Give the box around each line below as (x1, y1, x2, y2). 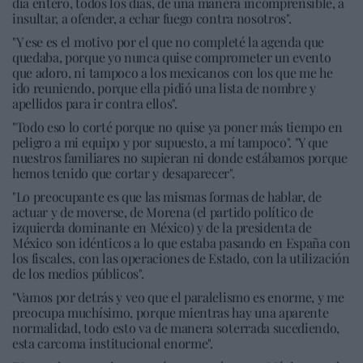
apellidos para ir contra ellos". (12, 95, 177, 112)
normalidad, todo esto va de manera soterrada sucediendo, (12, 319, 340, 336)
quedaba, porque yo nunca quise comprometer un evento (12, 49, 331, 66)
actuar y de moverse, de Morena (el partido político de (12, 203, 314, 220)
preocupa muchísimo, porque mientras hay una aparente (12, 304, 329, 321)
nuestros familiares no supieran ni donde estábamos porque (12, 149, 348, 166)
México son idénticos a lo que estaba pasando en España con (12, 234, 351, 251)
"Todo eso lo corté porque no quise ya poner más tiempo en (12, 118, 343, 135)
